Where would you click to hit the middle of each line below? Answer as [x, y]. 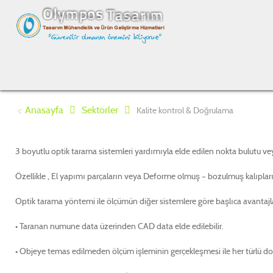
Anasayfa [44, 110]
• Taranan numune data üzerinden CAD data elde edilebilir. [119, 226]
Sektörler [100, 110]
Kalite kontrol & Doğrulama [185, 110]
